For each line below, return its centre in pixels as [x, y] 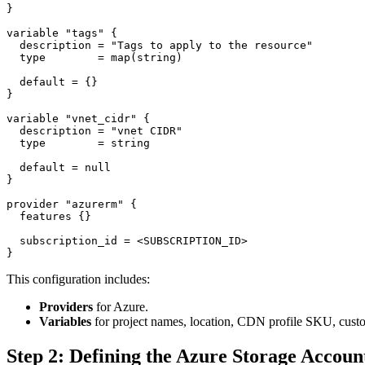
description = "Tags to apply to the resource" [160, 46]
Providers [66, 307]
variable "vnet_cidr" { [78, 119]
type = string [78, 143]
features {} [49, 217]
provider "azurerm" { [72, 204]
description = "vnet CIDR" [95, 131]
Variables [65, 322]
